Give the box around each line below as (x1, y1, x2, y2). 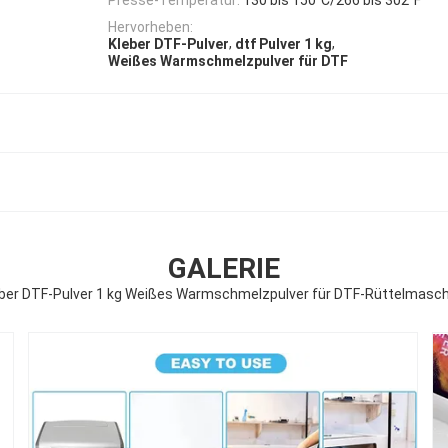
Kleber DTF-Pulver (108, 36, 229, 53)
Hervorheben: (108, 18, 193, 35)
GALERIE (168, 252, 280, 286)
